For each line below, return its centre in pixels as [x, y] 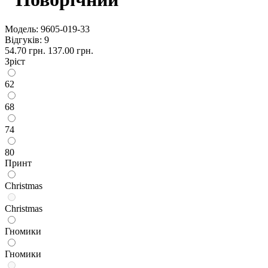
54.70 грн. [25, 50]
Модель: [22, 29]
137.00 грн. [71, 50]
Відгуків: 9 [27, 39]
